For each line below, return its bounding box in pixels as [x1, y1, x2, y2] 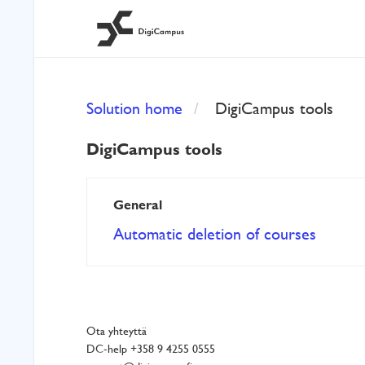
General [113, 197, 162, 213]
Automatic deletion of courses [113, 224, 316, 244]
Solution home [86, 99, 182, 118]
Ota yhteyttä [86, 324, 147, 337]
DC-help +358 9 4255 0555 [86, 342, 215, 355]
